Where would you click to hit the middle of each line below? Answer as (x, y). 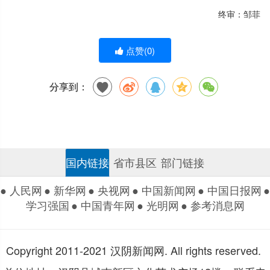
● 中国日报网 (230, 190)
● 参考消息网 (212, 205)
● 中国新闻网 (164, 190)
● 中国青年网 (103, 205)
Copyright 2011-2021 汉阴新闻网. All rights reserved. (133, 250)
